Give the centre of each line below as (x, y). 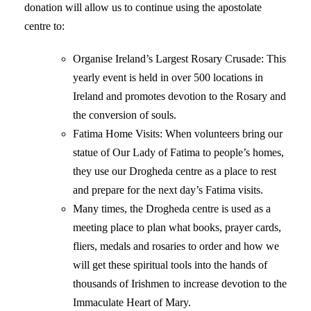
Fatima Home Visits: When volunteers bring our (178, 133)
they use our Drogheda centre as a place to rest (175, 171)
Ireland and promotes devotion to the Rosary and (179, 96)
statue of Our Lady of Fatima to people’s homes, (178, 152)
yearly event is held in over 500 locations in (168, 77)
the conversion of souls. (126, 115)
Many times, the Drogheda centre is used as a (172, 208)
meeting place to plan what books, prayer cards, (177, 227)
